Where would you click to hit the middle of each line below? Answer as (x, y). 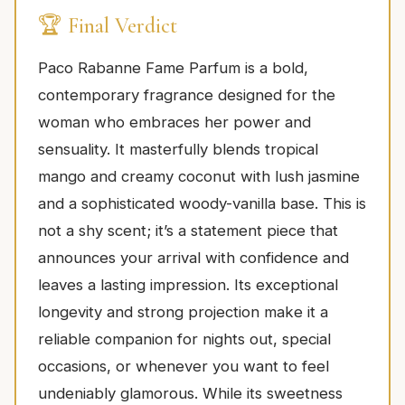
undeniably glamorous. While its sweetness (190, 394)
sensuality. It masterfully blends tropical (178, 150)
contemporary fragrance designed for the (187, 95)
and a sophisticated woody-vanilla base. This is (202, 204)
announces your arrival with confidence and (193, 258)
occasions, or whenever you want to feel (184, 367)
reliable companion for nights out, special (184, 339)
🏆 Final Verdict (108, 26)
